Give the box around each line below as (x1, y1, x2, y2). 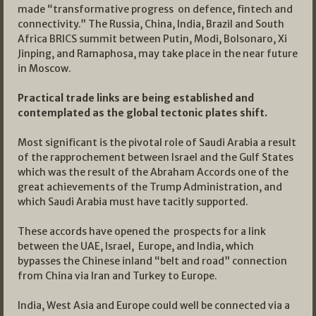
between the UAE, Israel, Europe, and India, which (18, 239, 254, 253)
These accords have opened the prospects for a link (18, 224, 266, 238)
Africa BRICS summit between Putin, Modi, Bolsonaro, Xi (18, 32, 287, 45)
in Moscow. (18, 61, 71, 75)
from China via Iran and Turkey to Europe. (18, 269, 217, 282)
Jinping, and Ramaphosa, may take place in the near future (18, 47, 298, 60)
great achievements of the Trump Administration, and (18, 180, 282, 193)
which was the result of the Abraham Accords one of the (18, 165, 288, 178)
